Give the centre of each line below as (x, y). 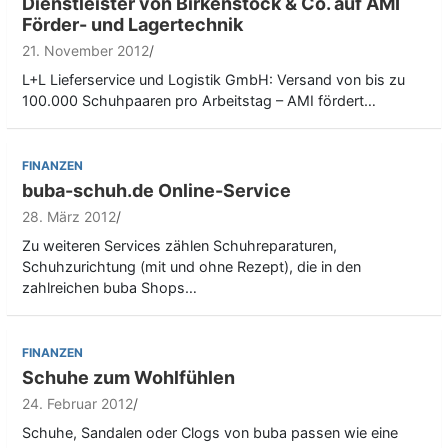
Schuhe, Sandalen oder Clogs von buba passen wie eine (210, 433)
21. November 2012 (85, 51)
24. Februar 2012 (77, 404)
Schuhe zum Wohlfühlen (128, 378)
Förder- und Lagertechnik (132, 25)
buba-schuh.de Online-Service (156, 191)
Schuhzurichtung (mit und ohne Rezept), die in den (191, 267)
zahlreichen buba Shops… (109, 288)
